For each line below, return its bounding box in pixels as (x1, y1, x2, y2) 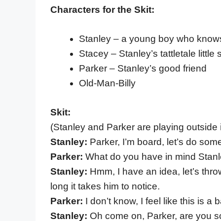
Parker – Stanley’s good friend (78, 63, 207, 74)
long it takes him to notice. (50, 181, 160, 191)
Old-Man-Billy (78, 78, 136, 89)
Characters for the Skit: (50, 4, 154, 15)
